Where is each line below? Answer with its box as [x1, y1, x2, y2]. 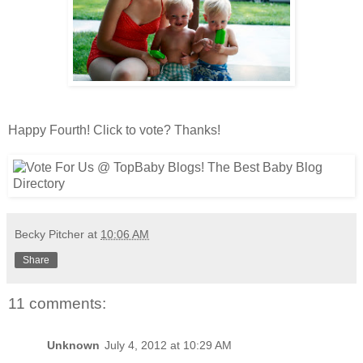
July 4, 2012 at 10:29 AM [105, 339, 232, 352]
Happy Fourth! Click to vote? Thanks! [8, 122, 220, 137]
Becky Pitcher [15, 227, 84, 241]
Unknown [47, 339, 100, 352]
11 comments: [8, 294, 106, 312]
